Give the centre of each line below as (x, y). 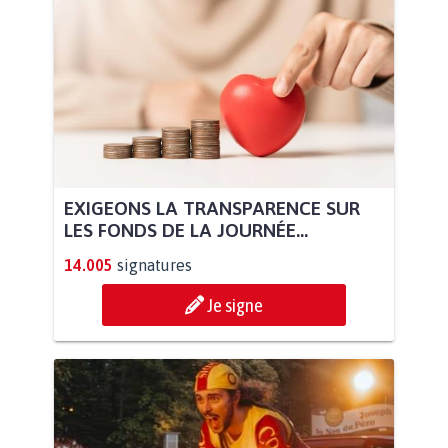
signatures (154, 264)
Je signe (235, 304)
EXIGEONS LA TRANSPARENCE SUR (212, 207)
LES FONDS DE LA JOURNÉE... (186, 229)
